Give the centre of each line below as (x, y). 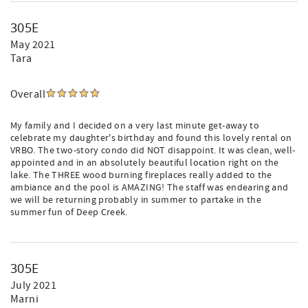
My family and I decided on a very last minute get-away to (135, 126)
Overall (28, 94)
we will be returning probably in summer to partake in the (136, 200)
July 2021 (34, 285)
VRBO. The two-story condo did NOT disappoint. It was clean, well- (153, 151)
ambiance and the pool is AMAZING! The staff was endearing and (150, 188)
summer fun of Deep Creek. (69, 212)
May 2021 (33, 45)
